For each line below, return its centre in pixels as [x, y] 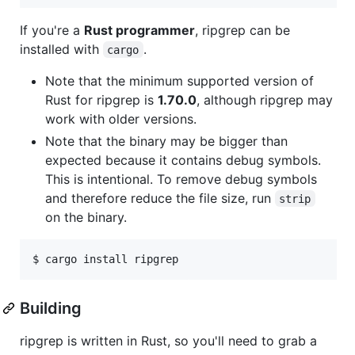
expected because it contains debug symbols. [183, 160]
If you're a [52, 30]
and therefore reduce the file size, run [160, 198]
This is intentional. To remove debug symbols [181, 179]
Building [51, 308]
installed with [61, 49]
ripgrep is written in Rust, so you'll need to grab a [168, 340]
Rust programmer [139, 30]
